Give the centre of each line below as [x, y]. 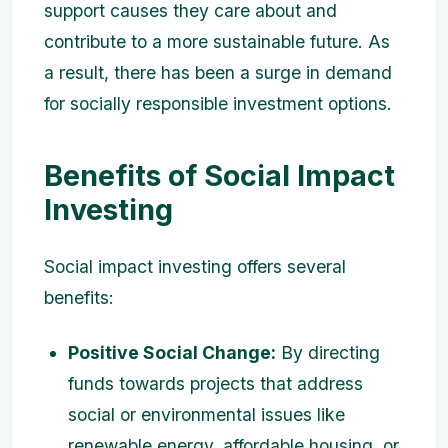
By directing [328, 353]
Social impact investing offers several [195, 267]
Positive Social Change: [172, 353]
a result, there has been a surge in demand [218, 73]
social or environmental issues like [206, 415]
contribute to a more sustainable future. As [217, 42]
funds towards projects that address [215, 384]
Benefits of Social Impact [219, 176]
